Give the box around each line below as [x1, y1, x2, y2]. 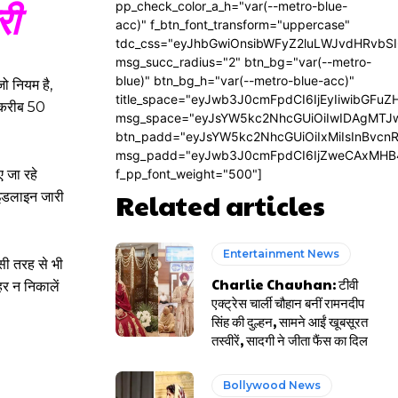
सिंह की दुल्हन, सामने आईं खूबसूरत [211, 312, 369, 330]
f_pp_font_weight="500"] [115, 166, 262, 181]
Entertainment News [223, 247, 340, 260]
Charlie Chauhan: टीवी [211, 275, 359, 293]
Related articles [115, 187, 325, 223]
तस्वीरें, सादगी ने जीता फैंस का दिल [211, 330, 369, 349]
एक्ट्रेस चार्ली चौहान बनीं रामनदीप [211, 293, 365, 312]
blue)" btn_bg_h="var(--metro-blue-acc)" [115, 73, 354, 88]
